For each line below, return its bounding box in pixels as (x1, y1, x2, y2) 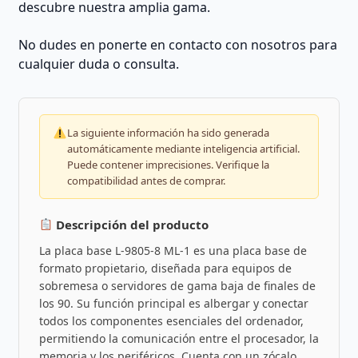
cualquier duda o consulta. (18, 54, 179, 73)
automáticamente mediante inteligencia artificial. (66, 141, 300, 156)
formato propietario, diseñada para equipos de (38, 260, 292, 276)
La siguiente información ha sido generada (66, 125, 269, 140)
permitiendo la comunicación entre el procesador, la (38, 330, 319, 346)
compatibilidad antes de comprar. (66, 173, 225, 188)
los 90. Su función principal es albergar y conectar (38, 295, 308, 311)
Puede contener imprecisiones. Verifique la (66, 157, 269, 172)
